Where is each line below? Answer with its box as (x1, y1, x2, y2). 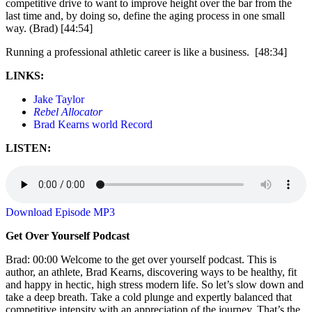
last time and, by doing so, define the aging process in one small (6, 9, 285, 22)
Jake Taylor (33, 93, 84, 105)
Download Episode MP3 (6, 205, 115, 218)
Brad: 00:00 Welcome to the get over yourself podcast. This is (6, 253, 276, 265)
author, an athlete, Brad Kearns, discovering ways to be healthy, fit (6, 265, 297, 278)
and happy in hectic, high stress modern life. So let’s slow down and (6, 278, 304, 290)
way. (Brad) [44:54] (6, 22, 93, 34)
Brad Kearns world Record (33, 118, 153, 130)
